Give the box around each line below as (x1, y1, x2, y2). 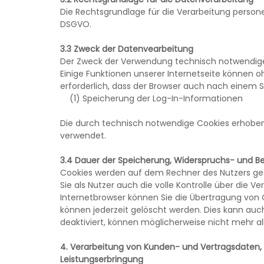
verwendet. (60, 129, 106, 141)
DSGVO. (60, 18, 91, 30)
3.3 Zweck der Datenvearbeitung (60, 42, 193, 55)
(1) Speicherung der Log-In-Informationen (60, 92, 243, 104)
